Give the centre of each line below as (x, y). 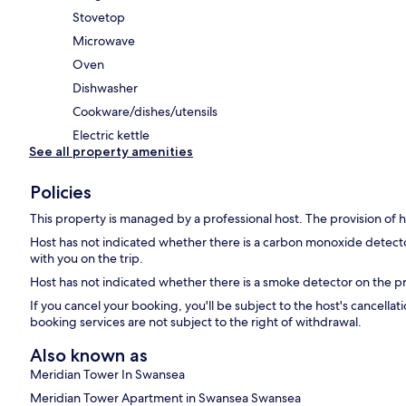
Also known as (89, 356)
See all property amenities (111, 152)
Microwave (104, 41)
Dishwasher (105, 88)
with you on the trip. (87, 259)
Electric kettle (111, 135)
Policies (61, 193)
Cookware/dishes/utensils (145, 112)
